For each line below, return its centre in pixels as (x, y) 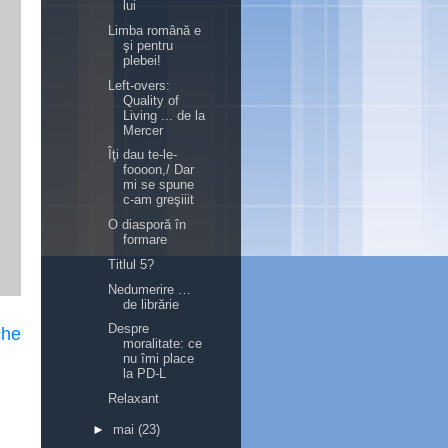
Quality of (151, 100)
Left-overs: (139, 85)
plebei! (142, 60)
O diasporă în (147, 224)
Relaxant (134, 398)
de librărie (151, 304)
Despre (129, 329)
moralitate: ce (163, 344)
